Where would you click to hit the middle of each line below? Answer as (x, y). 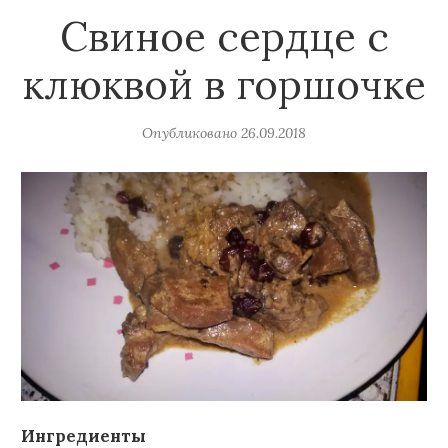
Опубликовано (189, 133)
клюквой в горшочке (224, 85)
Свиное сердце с (224, 37)
